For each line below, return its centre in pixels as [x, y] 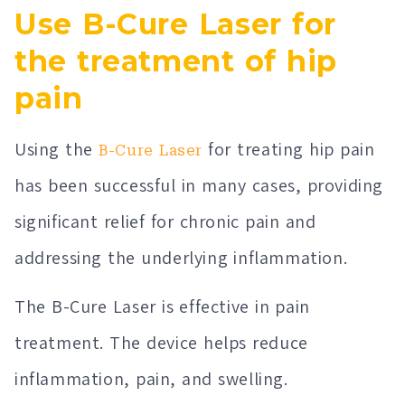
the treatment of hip [176, 61]
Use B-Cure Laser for [175, 24]
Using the [57, 149]
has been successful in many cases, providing [199, 185]
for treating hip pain [289, 149]
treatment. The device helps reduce [161, 343]
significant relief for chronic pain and [165, 221]
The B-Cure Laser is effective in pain [162, 307]
